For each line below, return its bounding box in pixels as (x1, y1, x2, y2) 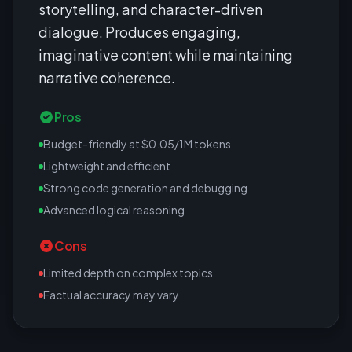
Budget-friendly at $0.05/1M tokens (43, 137, 231, 151)
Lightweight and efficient (43, 159, 170, 173)
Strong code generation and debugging (43, 181, 247, 195)
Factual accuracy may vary (43, 288, 179, 302)
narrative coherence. (38, 68, 175, 86)
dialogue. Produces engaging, (38, 23, 240, 41)
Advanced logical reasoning (43, 203, 185, 217)
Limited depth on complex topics (43, 266, 213, 280)
